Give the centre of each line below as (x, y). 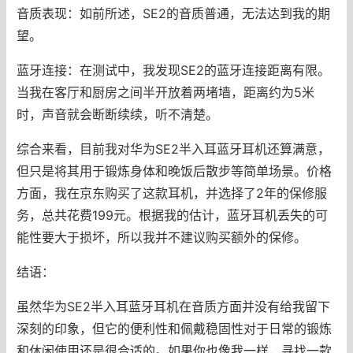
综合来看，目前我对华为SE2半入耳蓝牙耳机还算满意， (173, 149)
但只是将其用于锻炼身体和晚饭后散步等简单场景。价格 (174, 171)
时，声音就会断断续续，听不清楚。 (117, 114)
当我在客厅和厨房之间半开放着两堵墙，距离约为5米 (165, 92)
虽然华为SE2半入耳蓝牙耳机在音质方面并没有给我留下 (173, 306)
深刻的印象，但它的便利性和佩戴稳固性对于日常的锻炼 (174, 328)
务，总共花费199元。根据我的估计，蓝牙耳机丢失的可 (172, 215)
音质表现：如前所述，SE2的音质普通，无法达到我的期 (173, 13)
